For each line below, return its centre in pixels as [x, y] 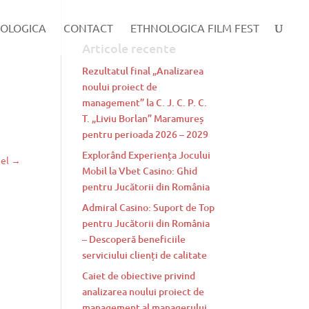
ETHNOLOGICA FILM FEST [195, 28]
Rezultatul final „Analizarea [143, 71]
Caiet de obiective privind [139, 276]
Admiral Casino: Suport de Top [149, 207]
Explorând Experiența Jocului [147, 155]
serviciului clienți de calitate [145, 255]
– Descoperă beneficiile [134, 239]
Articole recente [129, 48]
